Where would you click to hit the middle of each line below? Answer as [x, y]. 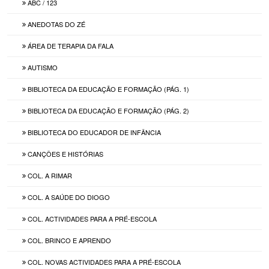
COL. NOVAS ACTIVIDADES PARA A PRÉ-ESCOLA [104, 261]
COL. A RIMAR [49, 175]
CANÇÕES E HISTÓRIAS [65, 153]
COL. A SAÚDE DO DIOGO [68, 197]
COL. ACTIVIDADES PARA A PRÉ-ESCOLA [92, 218]
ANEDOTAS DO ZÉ [56, 24]
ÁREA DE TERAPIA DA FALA [70, 45]
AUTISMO [42, 67]
